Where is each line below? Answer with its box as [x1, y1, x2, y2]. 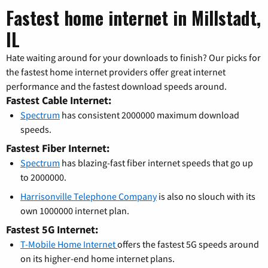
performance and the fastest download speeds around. [6, 80, 227, 93]
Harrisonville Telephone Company [20, 190, 157, 203]
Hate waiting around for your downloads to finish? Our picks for [6, 51, 261, 64]
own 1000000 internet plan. [20, 205, 129, 217]
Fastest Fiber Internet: [6, 141, 109, 156]
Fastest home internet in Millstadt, [6, 4, 261, 32]
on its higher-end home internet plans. [20, 252, 175, 265]
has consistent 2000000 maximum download [60, 109, 239, 121]
